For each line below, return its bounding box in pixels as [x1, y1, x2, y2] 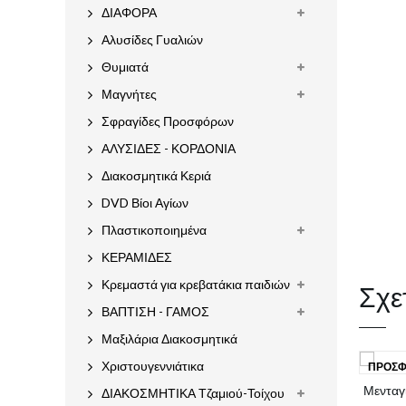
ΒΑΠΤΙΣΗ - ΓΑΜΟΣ [101, 304, 209, 320]
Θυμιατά [101, 59, 149, 75]
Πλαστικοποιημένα [101, 222, 207, 238]
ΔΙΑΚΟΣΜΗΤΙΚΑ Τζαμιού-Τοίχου [101, 385, 285, 401]
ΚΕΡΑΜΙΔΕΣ [101, 249, 172, 266]
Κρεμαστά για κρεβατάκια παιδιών [101, 276, 290, 293]
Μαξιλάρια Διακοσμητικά [101, 331, 237, 347]
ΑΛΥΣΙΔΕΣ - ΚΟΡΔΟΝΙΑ [101, 140, 236, 157]
